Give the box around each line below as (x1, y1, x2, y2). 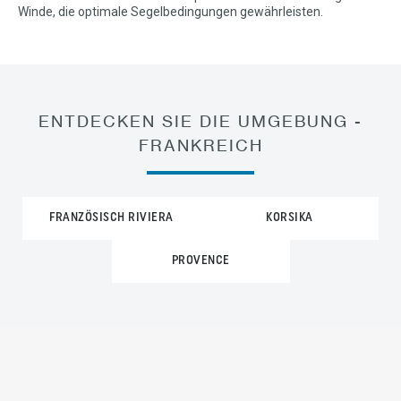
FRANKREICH (138, 135, 263, 155)
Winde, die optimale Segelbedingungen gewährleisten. (18, 4, 323, 19)
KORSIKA (266, 211, 313, 225)
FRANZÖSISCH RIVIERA (49, 211, 174, 225)
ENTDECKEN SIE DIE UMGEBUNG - (38, 111, 363, 131)
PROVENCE (171, 254, 230, 268)
